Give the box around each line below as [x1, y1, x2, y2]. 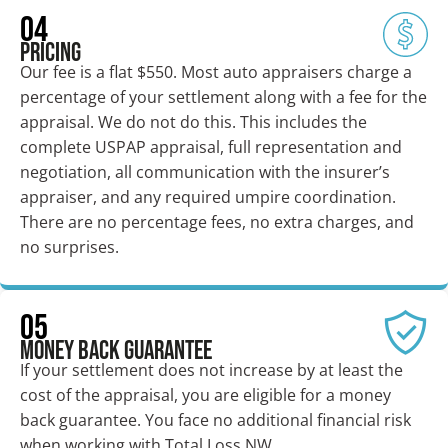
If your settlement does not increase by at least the [20, 358, 403, 381]
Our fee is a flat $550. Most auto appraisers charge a [20, 61, 412, 84]
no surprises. [20, 236, 119, 259]
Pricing [20, 38, 81, 70]
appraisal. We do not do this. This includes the [20, 111, 367, 134]
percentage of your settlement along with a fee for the [20, 86, 427, 109]
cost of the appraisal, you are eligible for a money [20, 383, 391, 406]
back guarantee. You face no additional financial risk [20, 408, 411, 431]
